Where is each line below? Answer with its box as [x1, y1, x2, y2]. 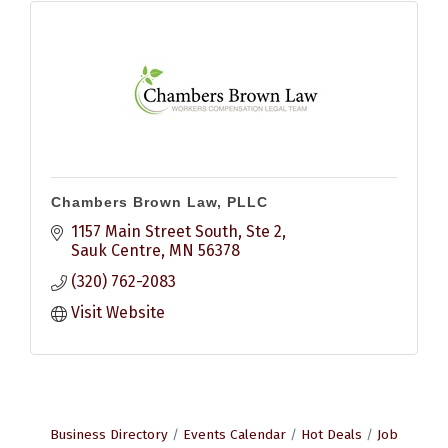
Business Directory [50, 425, 168, 443]
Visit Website [71, 302, 165, 322]
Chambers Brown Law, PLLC [51, 193, 268, 210]
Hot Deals [301, 425, 362, 443]
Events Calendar [183, 425, 286, 443]
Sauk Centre [71, 240, 161, 260]
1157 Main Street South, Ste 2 [71, 221, 282, 241]
